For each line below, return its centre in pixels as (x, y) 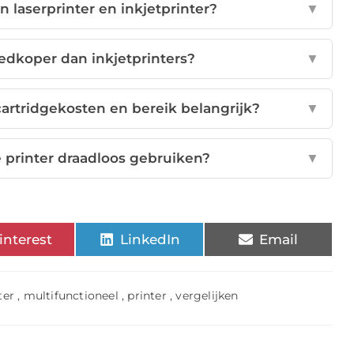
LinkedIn (150, 239)
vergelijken (207, 296)
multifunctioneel (71, 296)
